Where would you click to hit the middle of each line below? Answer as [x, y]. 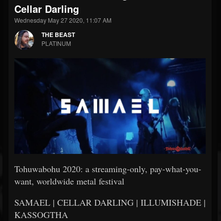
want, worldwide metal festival [69, 181]
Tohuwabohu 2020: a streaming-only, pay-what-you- [108, 169]
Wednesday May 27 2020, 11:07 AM [63, 20]
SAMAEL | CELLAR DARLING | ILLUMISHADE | [110, 202]
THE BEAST [58, 35]
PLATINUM [56, 43]
